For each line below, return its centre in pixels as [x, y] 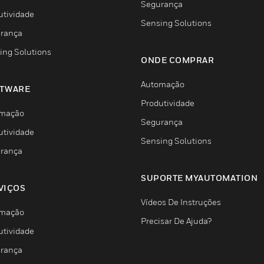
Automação [163, 84]
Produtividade [168, 103]
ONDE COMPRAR [177, 60]
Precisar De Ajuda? [176, 221]
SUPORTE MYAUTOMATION [199, 178]
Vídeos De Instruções [181, 202]
